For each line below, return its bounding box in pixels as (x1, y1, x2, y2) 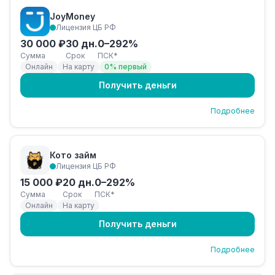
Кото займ (50, 150, 96, 160)
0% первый (104, 62, 147, 71)
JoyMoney (50, 11, 95, 21)
